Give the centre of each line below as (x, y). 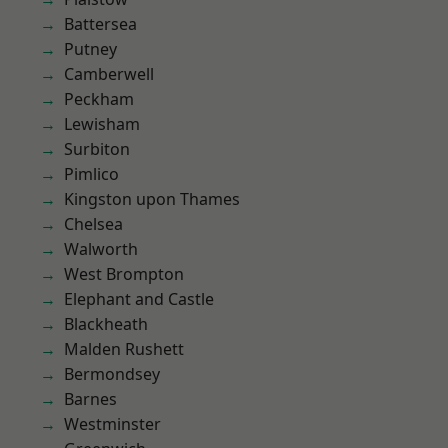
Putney (90, 49)
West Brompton (124, 274)
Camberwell (109, 74)
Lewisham (102, 124)
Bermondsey (112, 374)
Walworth (101, 249)
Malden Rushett (124, 349)
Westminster (112, 424)
